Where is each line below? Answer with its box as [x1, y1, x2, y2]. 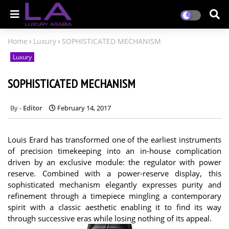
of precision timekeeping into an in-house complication [8, 145, 221, 156]
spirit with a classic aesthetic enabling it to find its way [8, 201, 221, 212]
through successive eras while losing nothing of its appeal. [8, 213, 212, 223]
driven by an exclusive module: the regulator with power [8, 156, 221, 167]
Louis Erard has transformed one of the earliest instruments [8, 134, 221, 145]
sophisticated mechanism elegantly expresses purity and [8, 179, 221, 190]
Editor [23, 103, 42, 112]
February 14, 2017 [57, 103, 111, 112]
